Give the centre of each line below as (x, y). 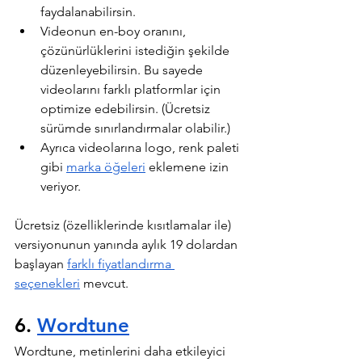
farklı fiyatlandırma (121, 263)
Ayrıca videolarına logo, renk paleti (141, 147)
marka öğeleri (106, 166)
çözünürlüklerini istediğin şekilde (137, 50)
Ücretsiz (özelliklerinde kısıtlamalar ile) (124, 225)
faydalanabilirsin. (88, 11)
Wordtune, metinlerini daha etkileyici (122, 351)
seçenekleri (47, 283)
